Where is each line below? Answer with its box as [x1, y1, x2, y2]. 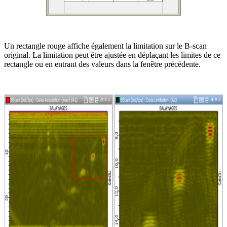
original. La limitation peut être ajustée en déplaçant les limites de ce [4, 50, 220, 59]
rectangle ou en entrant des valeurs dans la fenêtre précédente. [4, 59, 201, 68]
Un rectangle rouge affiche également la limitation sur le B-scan [4, 41, 207, 50]
